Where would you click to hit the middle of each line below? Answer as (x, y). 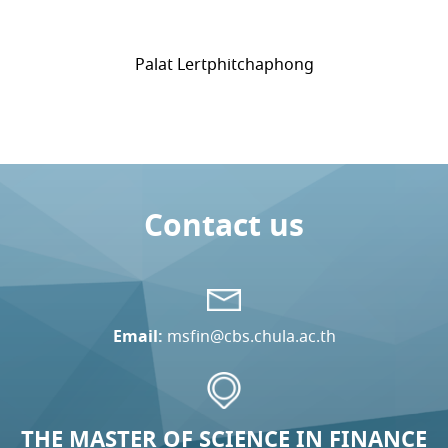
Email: (137, 336)
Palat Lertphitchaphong (224, 64)
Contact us (224, 225)
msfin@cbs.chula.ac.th (251, 336)
